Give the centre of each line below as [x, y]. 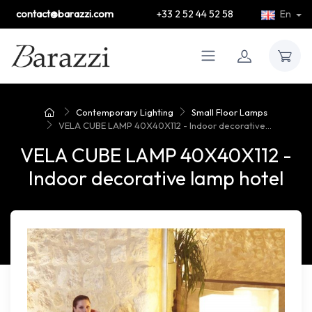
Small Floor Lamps [229, 112]
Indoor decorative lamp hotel [156, 178]
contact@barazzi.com [65, 14]
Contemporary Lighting [125, 112]
